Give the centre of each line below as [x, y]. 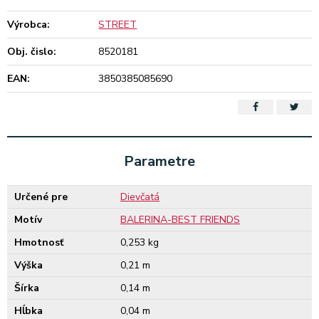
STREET [118, 25]
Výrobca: [28, 25]
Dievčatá [140, 197]
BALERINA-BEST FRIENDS [180, 220]
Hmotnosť [39, 242]
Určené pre [41, 197]
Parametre [159, 161]
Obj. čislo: [32, 52]
